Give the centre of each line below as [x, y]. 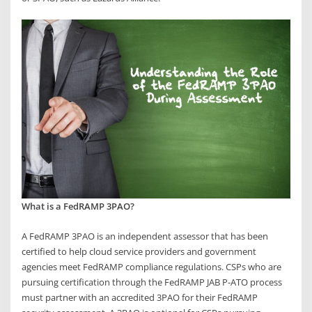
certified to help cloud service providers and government [139, 251]
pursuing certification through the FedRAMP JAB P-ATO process [152, 282]
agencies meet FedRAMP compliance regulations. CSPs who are [152, 266]
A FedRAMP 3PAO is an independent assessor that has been [145, 236]
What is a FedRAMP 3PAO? [78, 206]
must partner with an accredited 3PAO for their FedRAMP [140, 297]
